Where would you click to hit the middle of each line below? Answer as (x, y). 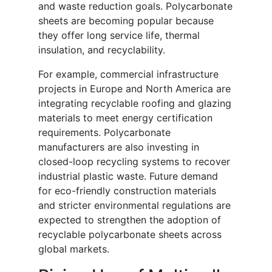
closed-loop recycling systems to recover (134, 162)
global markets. (74, 249)
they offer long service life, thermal (119, 36)
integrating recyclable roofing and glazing (135, 104)
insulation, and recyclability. (102, 50)
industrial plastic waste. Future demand (128, 176)
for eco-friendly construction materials (127, 191)
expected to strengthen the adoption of (130, 220)
